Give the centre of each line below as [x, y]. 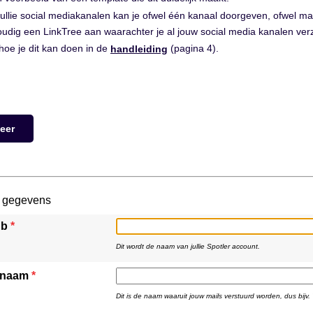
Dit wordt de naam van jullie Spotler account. [188, 246]
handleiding [139, 49]
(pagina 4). [193, 49]
